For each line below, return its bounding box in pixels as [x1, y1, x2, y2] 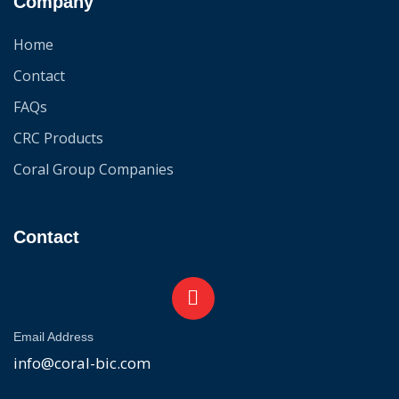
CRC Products [13, 128, 103, 148]
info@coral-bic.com [13, 353, 151, 373]
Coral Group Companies [13, 159, 174, 179]
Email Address [13, 330, 94, 344]
